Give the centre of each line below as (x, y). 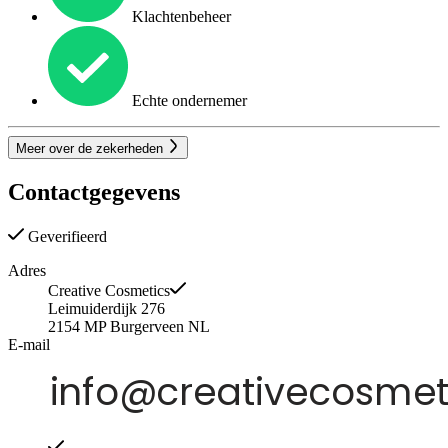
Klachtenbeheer (179, 17)
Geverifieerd (65, 236)
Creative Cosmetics (109, 290)
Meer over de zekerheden (91, 148)
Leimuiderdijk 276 (106, 308)
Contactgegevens (94, 191)
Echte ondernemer (187, 101)
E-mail (29, 344)
